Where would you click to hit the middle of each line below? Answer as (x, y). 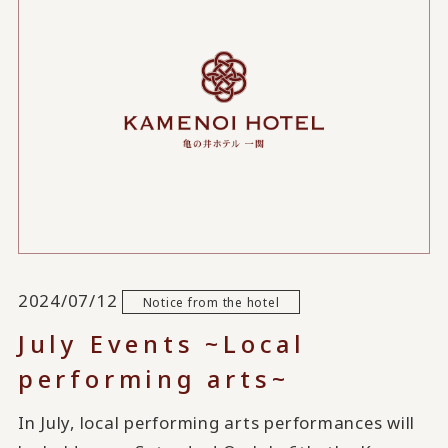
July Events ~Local (161, 344)
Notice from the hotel (211, 301)
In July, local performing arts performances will (216, 423)
